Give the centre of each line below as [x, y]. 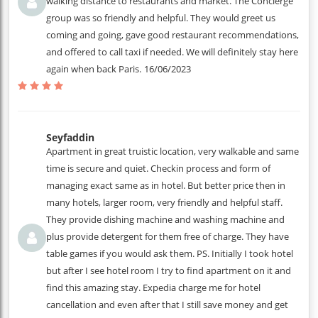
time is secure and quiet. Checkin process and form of [158, 168]
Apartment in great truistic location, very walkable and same [172, 151]
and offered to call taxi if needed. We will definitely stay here [172, 52]
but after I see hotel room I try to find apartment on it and [169, 270]
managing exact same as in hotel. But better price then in [166, 185]
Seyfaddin [70, 137]
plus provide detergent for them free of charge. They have [168, 236]
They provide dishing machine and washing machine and [165, 219]
